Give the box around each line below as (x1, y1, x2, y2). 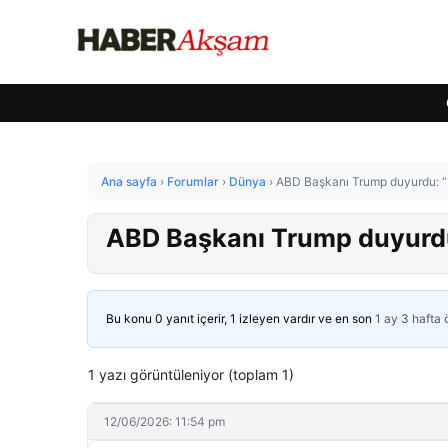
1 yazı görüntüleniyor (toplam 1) (88, 366, 294, 383)
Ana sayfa (101, 174, 157, 189)
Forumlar (167, 174, 219, 189)
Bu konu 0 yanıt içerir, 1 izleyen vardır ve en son (106, 311, 375, 326)
